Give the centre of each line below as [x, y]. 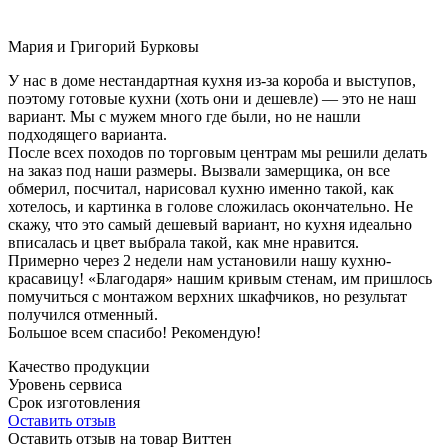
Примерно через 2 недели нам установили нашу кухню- [199, 260]
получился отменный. [83, 314]
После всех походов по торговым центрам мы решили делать [217, 152]
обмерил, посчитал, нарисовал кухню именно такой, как [201, 188]
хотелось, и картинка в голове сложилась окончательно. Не [210, 206]
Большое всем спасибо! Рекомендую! [134, 332]
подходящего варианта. [87, 134]
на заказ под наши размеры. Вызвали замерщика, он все [199, 170]
